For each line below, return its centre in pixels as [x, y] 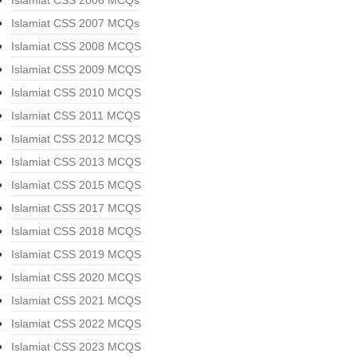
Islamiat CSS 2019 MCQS [76, 254]
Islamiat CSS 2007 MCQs [75, 23]
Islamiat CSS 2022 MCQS [76, 324]
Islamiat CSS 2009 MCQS [76, 69]
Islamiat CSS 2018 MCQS [76, 231]
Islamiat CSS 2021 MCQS [76, 300]
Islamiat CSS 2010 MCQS [76, 92]
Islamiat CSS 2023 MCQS [76, 347]
